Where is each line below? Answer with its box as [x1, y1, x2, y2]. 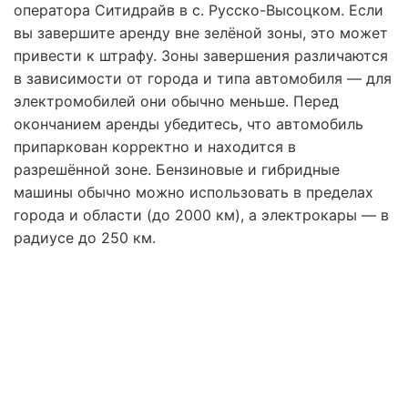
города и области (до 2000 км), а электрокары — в [14, 205, 389, 224]
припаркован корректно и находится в [14, 137, 296, 156]
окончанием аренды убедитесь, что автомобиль [14, 114, 363, 133]
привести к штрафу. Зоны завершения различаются [14, 46, 388, 65]
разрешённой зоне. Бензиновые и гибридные [14, 159, 340, 178]
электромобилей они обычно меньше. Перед [14, 91, 339, 110]
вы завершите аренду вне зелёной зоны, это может [14, 23, 388, 42]
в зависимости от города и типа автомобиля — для [14, 68, 392, 87]
